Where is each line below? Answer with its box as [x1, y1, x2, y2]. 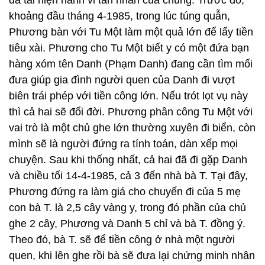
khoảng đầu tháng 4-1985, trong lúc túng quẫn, [9, 10, 230, 22]
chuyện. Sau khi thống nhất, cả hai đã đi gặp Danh [9, 154, 247, 166]
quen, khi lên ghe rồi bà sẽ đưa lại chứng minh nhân [9, 250, 255, 261]
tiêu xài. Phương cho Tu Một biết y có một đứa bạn [9, 42, 249, 54]
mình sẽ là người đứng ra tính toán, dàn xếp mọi [9, 138, 238, 150]
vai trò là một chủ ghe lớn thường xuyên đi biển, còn [9, 122, 256, 134]
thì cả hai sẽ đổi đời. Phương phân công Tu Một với [9, 106, 253, 118]
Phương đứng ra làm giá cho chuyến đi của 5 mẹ [9, 186, 241, 198]
